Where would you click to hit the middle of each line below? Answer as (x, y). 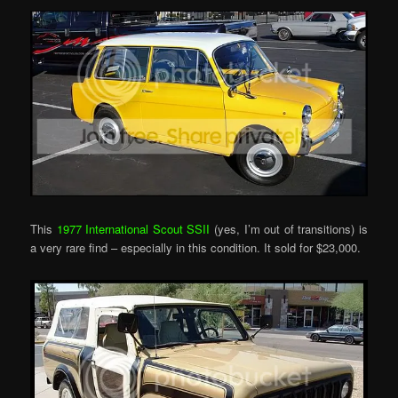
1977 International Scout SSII (133, 228)
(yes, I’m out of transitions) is (289, 228)
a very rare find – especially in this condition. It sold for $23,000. (196, 247)
